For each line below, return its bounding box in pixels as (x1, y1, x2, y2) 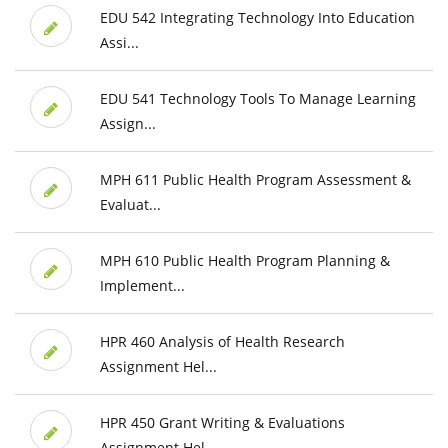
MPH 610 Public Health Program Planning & (99, 251, 390, 271)
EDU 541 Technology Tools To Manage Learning (99, 89, 416, 109)
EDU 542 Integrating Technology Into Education (99, 8, 415, 28)
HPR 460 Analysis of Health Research (99, 332, 345, 352)
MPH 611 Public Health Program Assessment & (99, 170, 411, 190)
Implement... (99, 276, 185, 296)
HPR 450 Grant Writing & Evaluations (99, 413, 345, 433)
